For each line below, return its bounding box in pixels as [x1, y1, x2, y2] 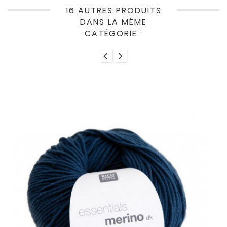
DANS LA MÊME [80, 16, 147, 28]
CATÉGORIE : [84, 28, 143, 40]
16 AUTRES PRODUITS [65, 5, 162, 17]
